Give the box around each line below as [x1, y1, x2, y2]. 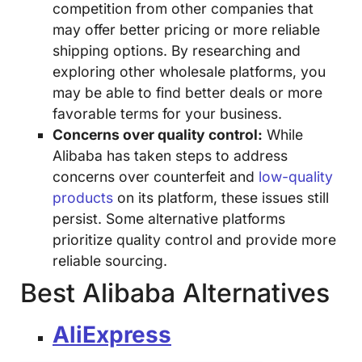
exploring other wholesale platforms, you [53, 62, 326, 80]
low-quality [255, 167, 333, 185]
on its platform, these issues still [113, 188, 329, 206]
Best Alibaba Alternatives [20, 276, 330, 309]
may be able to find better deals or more [53, 83, 322, 101]
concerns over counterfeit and [53, 167, 255, 185]
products [53, 188, 113, 206]
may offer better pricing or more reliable [53, 20, 320, 38]
